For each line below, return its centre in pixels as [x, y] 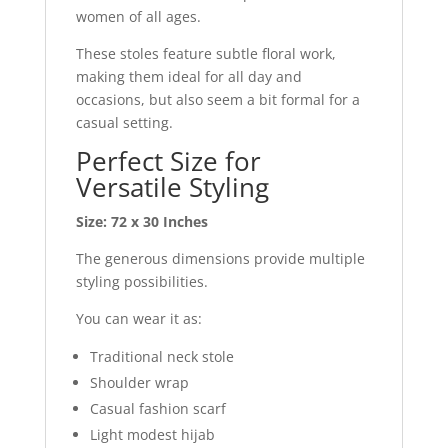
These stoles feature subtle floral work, [205, 53]
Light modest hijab [152, 434]
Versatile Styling [172, 186]
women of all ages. [138, 16]
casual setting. [124, 122]
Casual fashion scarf [157, 408]
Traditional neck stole [161, 356]
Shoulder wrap [139, 382]
